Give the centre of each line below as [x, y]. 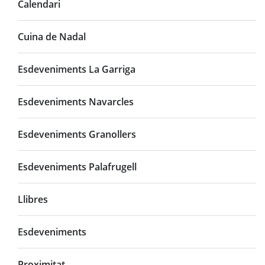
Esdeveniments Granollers [77, 134]
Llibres [33, 199]
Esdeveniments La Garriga [77, 69]
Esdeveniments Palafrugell [77, 167]
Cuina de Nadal [52, 36]
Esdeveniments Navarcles [76, 101]
